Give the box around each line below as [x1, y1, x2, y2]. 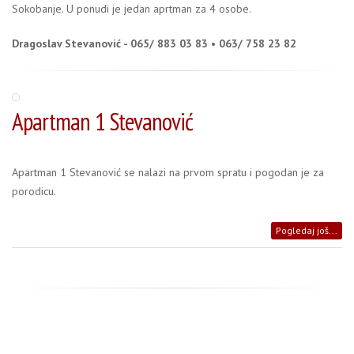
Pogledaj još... [276, 224, 337, 237]
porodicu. [12, 184, 56, 199]
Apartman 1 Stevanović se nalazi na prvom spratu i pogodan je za [12, 165, 324, 180]
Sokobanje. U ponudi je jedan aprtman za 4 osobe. [12, 2, 251, 17]
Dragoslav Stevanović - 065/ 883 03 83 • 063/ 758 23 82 [12, 36, 296, 51]
